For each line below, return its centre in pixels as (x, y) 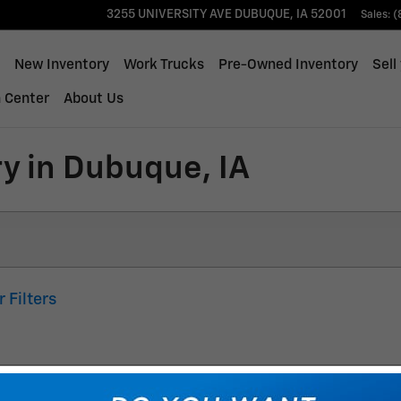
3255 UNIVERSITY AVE (169, 14)
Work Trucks (163, 65)
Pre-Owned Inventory (288, 65)
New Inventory (61, 65)
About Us (93, 99)
